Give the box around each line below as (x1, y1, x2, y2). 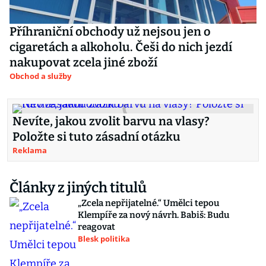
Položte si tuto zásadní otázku (12, 129, 180, 144)
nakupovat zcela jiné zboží (9, 55, 157, 69)
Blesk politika (78, 233, 130, 244)
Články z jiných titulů (9, 179, 147, 196)
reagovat (78, 221, 115, 232)
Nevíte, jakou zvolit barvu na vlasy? (12, 114, 210, 128)
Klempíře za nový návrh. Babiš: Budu (78, 210, 229, 220)
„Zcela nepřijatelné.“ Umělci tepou (78, 198, 219, 208)
